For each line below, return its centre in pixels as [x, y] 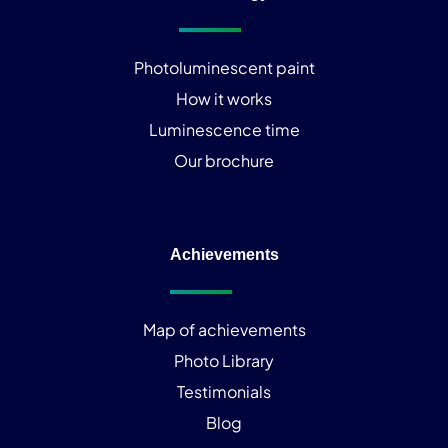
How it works [224, 99]
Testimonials [224, 392]
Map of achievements [224, 330]
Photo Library [224, 361]
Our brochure [224, 161]
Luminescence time [224, 130]
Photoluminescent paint [224, 68]
